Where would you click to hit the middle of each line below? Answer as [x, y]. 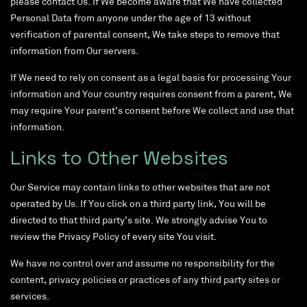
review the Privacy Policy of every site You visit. [113, 238]
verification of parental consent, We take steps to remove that [145, 36]
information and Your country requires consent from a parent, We [151, 95]
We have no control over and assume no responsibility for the [143, 265]
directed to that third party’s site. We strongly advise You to [139, 221]
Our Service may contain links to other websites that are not [140, 188]
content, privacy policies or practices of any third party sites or [145, 281]
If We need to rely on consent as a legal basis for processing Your [151, 79]
